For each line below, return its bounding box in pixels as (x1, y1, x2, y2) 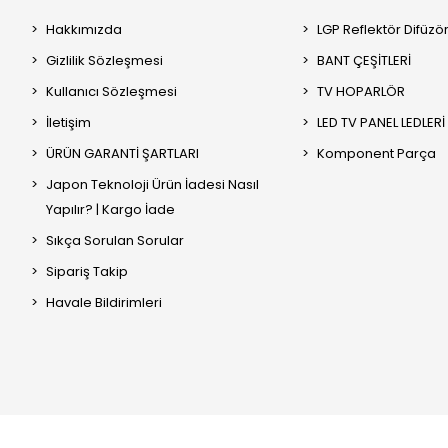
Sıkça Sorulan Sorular (45, 231, 184, 251)
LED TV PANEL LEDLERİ (316, 113, 445, 133)
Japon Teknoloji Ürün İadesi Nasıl (45, 175, 259, 195)
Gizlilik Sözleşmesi (45, 51, 163, 71)
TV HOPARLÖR (316, 82, 405, 102)
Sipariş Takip (45, 262, 128, 282)
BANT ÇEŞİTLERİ (316, 51, 411, 71)
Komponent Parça (316, 144, 436, 164)
